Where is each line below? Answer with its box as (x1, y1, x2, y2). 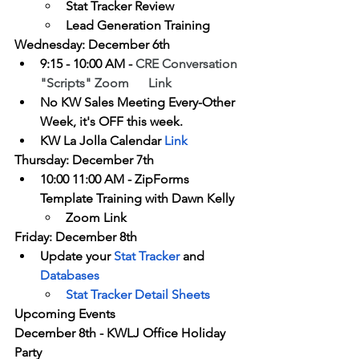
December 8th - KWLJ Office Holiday (14, 325, 228, 341)
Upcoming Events (14, 306, 115, 322)
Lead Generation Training (66, 18, 210, 34)
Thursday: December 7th (14, 152, 154, 168)
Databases (40, 268, 99, 284)
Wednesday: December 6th (14, 37, 170, 53)
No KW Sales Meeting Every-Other (40, 95, 238, 111)
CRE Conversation (135, 56, 240, 72)
